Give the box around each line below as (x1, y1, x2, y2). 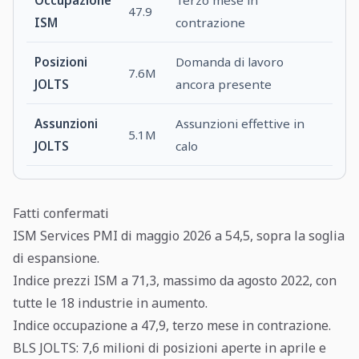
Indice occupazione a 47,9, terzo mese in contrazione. (13, 317, 331, 334)
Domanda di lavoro (175, 54, 284, 70)
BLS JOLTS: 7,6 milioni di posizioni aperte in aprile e (13, 339, 326, 357)
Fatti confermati (13, 204, 109, 222)
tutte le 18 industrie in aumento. (13, 294, 208, 312)
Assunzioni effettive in (175, 115, 305, 131)
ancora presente (175, 76, 272, 92)
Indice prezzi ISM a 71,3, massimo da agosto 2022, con (13, 272, 337, 289)
